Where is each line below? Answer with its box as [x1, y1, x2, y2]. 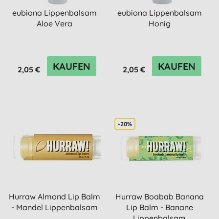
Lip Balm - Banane [126, 202, 193, 212]
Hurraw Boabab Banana [115, 192, 204, 201]
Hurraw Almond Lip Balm [8, 192, 100, 201]
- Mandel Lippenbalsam [11, 202, 98, 212]
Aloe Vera [36, 19, 72, 28]
